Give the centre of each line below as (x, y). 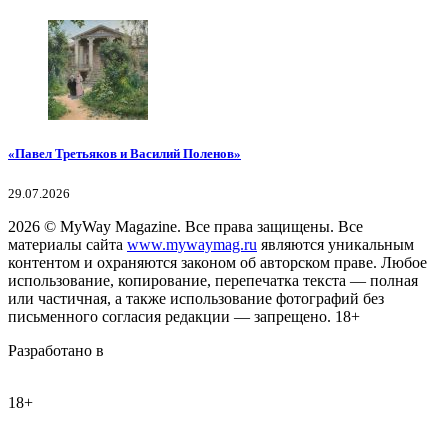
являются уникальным (335, 245)
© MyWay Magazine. (112, 227)
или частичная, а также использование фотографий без (196, 299)
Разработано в (56, 351)
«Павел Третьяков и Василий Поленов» (124, 153)
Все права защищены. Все (274, 227)
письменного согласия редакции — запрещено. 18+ (184, 317)
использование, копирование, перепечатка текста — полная (213, 281)
